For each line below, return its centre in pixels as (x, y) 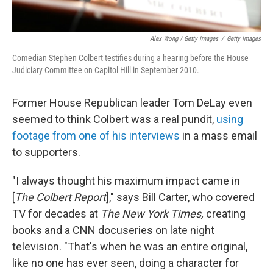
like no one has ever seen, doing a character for (126, 263)
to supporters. (46, 152)
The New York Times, (152, 213)
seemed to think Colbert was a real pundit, (114, 119)
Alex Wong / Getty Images (184, 38)
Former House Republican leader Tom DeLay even (132, 102)
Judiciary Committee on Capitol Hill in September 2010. (106, 70)
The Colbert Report (60, 197)
